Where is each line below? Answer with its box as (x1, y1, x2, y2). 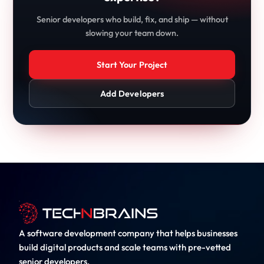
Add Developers (100, 88, 164, 99)
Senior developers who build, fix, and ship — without (36, 14, 228, 25)
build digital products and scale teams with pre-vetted (19, 242, 231, 253)
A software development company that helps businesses (19, 227, 237, 239)
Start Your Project (96, 59, 168, 70)
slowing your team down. (85, 27, 179, 38)
